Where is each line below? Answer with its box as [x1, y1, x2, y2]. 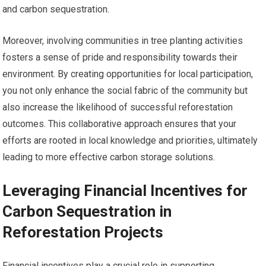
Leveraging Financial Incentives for [2, 181, 248, 199]
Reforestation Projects [2, 223, 164, 241]
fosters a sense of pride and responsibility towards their [2, 51, 238, 63]
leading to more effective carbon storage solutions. [2, 151, 216, 163]
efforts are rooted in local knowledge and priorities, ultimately [2, 134, 258, 146]
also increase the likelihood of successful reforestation [2, 101, 233, 113]
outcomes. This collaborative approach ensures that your [2, 118, 237, 129]
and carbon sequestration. [2, 3, 110, 15]
